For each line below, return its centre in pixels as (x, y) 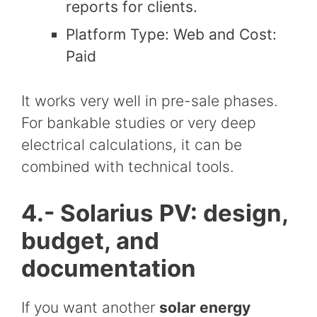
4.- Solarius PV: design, (155, 213)
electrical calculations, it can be (132, 144)
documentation (109, 269)
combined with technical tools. (128, 166)
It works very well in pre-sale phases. (150, 100)
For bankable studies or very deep (139, 122)
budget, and (90, 241)
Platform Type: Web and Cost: (171, 35)
